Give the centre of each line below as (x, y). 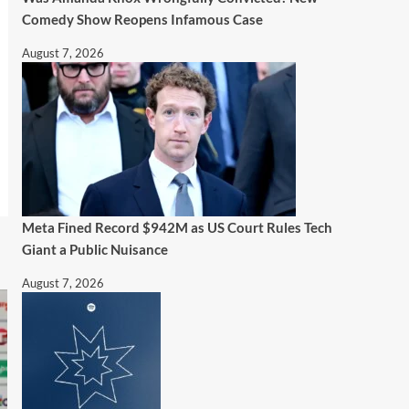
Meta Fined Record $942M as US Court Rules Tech (177, 227)
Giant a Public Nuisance (94, 249)
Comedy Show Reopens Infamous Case (142, 19)
